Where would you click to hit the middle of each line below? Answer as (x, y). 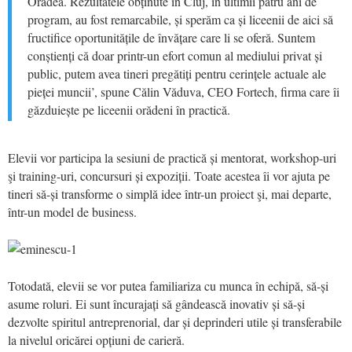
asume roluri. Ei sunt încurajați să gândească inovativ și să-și (156, 303)
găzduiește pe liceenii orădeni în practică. (129, 109)
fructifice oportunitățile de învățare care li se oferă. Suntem (171, 37)
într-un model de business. (72, 211)
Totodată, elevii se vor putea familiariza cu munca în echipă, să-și (168, 285)
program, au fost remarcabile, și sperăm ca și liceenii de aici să (180, 19)
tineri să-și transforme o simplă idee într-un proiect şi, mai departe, (170, 193)
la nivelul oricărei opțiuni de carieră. (96, 339)
